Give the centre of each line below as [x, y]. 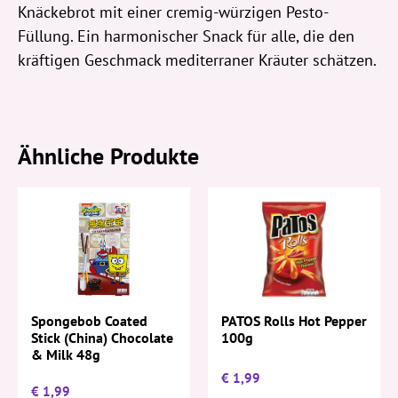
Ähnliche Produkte [108, 155]
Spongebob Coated [89, 321]
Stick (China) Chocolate [102, 338]
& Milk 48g [66, 355]
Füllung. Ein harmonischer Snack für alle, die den [186, 36]
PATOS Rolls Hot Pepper [294, 320]
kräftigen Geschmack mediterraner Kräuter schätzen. [197, 60]
